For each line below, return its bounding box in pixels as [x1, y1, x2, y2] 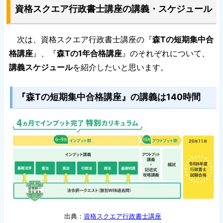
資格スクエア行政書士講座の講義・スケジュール [14, 3, 212, 14]
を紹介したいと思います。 [73, 62, 168, 72]
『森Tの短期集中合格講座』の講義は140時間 [16, 92, 201, 103]
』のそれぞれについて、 [122, 48, 210, 58]
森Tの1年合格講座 [57, 48, 122, 58]
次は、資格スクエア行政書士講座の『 [9, 34, 152, 44]
